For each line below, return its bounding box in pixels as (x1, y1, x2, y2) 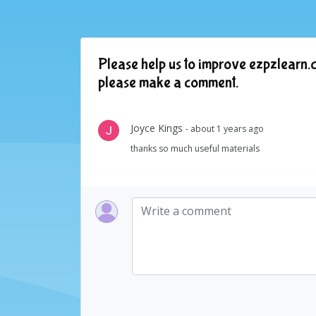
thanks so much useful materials (130, 142, 260, 154)
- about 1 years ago (186, 122, 264, 135)
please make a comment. (98, 73, 238, 92)
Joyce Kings (130, 121, 186, 135)
